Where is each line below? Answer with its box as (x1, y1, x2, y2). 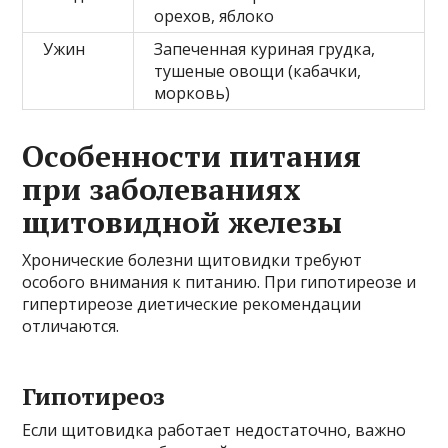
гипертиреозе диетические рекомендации (22, 292, 362, 315)
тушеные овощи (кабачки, (154, 59, 362, 82)
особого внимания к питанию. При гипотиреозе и (22, 270, 417, 293)
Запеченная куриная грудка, (154, 37, 376, 60)
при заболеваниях (22, 168, 302, 209)
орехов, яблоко (154, 4, 275, 27)
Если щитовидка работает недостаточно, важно (22, 418, 407, 441)
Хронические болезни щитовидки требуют (22, 248, 363, 271)
